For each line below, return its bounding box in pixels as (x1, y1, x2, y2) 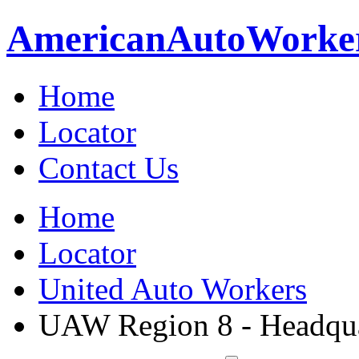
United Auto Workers (38, 271, 307, 306)
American (6, 18, 166, 60)
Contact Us (38, 150, 179, 185)
